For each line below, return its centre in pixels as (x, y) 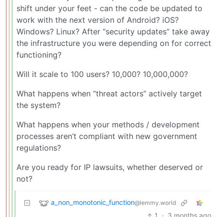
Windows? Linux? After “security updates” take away (113, 31)
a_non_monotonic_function (93, 202)
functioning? (39, 54)
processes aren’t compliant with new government (107, 136)
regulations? (39, 147)
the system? (39, 105)
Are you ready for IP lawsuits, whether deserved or (110, 167)
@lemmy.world (155, 203)
